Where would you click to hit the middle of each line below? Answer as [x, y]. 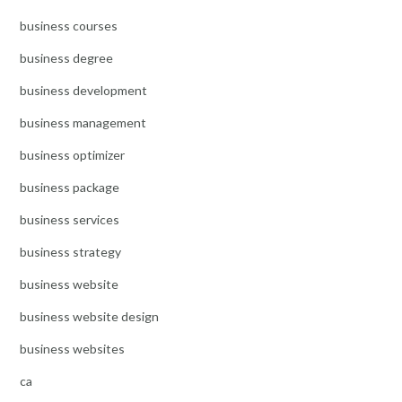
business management [83, 122]
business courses [69, 25]
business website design [89, 316]
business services [70, 219]
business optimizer [72, 154]
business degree [66, 57]
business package [70, 187]
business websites [72, 348]
